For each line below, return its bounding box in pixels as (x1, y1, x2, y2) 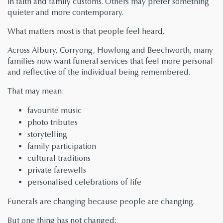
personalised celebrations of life (27, 177, 141, 187)
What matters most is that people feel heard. (7, 26, 164, 36)
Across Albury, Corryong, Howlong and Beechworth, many (7, 45, 213, 55)
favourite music (27, 106, 82, 115)
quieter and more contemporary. (7, 7, 123, 17)
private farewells (27, 165, 86, 175)
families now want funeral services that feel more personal (7, 56, 213, 66)
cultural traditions (27, 153, 91, 163)
